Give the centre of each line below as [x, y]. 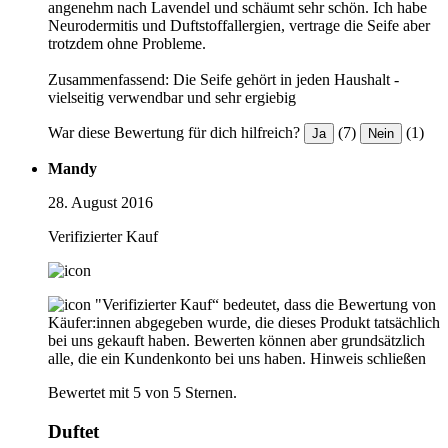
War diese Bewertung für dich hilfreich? [174, 133]
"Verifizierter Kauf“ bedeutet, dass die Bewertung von [265, 305]
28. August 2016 [100, 203]
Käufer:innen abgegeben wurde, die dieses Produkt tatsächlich [244, 323]
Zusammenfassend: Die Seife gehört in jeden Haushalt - [223, 80]
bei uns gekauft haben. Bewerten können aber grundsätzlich [236, 341]
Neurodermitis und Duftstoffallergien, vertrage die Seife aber [239, 26]
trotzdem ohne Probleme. [127, 44]
